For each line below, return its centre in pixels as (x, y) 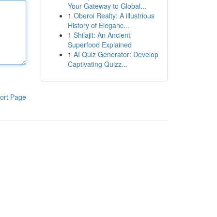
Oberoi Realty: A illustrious (114, 15)
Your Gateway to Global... (107, 6)
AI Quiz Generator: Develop (116, 54)
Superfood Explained (100, 45)
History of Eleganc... (98, 25)
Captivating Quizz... (97, 64)
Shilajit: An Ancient (102, 35)
